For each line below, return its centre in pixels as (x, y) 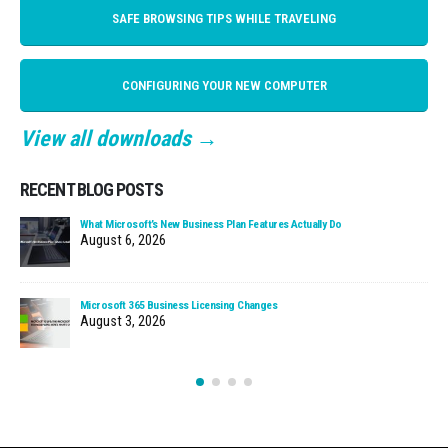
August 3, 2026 (123, 322)
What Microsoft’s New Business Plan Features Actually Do (211, 224)
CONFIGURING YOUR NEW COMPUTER (224, 85)
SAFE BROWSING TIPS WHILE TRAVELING (224, 19)
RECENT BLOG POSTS (91, 190)
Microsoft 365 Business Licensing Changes (179, 305)
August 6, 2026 (123, 241)
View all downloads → (119, 138)
